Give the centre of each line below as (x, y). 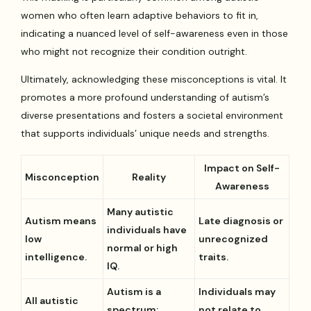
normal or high (143, 248)
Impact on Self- (242, 168)
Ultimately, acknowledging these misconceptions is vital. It (154, 79)
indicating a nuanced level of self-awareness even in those (155, 34)
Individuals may (237, 292)
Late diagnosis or (241, 221)
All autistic (52, 301)
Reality (149, 177)
